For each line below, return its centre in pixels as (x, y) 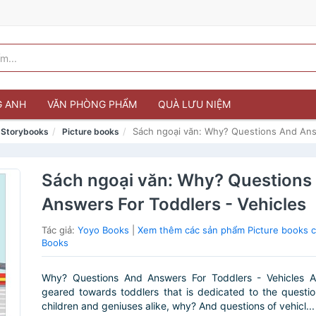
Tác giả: (60, 230)
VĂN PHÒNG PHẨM (92, 104)
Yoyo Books (104, 230)
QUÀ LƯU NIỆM (194, 104)
